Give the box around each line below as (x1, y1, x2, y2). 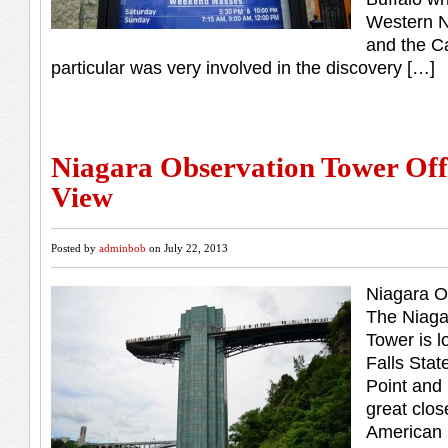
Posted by (51, 242, 99, 254)
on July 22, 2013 (146, 242, 228, 254)
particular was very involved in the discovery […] (51, 58, 435, 78)
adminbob (99, 242, 146, 254)
